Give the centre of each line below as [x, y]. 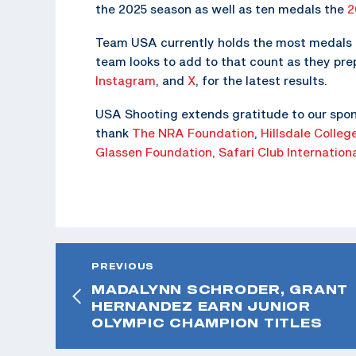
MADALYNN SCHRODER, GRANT [220, 289]
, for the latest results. [261, 80]
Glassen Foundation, [157, 151]
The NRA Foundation [193, 132]
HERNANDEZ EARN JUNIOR [201, 306]
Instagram [126, 80]
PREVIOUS [123, 266]
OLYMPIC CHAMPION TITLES [207, 322]
